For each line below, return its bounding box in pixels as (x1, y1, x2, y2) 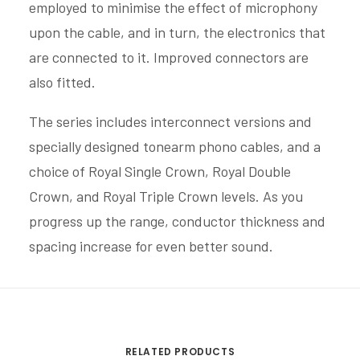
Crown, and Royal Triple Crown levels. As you (29, 187, 303, 205)
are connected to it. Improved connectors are (29, 48, 309, 66)
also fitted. (29, 73, 96, 91)
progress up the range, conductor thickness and (29, 212, 325, 230)
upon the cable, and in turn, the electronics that (29, 23, 325, 41)
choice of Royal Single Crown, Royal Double (29, 162, 291, 180)
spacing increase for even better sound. (29, 237, 273, 255)
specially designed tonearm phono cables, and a (29, 137, 321, 155)
